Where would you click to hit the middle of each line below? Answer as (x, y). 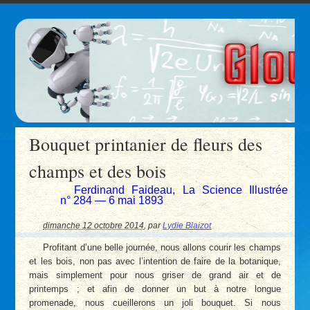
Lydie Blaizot (187, 226)
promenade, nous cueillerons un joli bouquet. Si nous (155, 302)
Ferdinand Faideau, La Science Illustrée (181, 190)
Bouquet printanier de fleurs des (146, 144)
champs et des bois (98, 171)
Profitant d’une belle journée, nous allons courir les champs (162, 247)
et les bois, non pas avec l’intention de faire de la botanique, (155, 261)
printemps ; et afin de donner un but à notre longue (155, 289)
